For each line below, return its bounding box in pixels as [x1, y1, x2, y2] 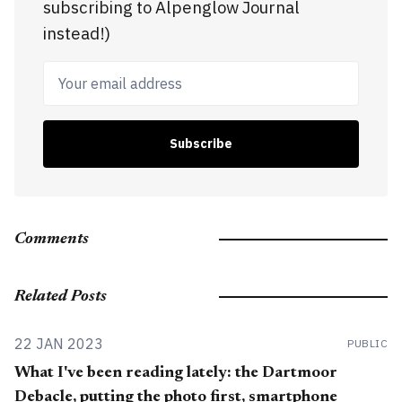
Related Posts [14, 288, 107, 305]
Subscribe [170, 135, 232, 152]
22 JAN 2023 [14, 334, 103, 353]
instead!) [43, 22, 110, 44]
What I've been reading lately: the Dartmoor [14, 364, 337, 381]
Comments [14, 231, 89, 248]
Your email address [43, 62, 189, 84]
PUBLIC [347, 336, 388, 350]
